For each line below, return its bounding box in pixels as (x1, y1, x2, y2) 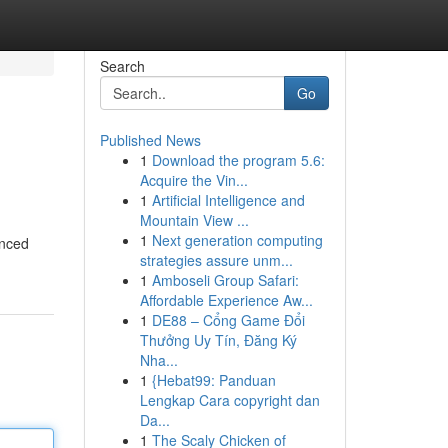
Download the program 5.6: (151, 150, 325, 170)
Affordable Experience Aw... (139, 290, 313, 310)
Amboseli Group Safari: (151, 270, 299, 290)
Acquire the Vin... (139, 170, 248, 190)
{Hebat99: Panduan (151, 370, 276, 390)
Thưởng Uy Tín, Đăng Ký (139, 330, 297, 350)
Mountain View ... (139, 210, 249, 230)
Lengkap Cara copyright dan (139, 390, 320, 410)
